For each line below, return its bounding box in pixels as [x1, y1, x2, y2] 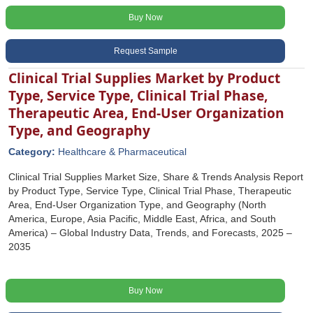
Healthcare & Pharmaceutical [58, 146, 187, 157]
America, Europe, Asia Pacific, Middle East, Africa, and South [8, 213, 276, 224]
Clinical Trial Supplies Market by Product [8, 68, 280, 87]
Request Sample [113, 46, 177, 56]
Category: [8, 146, 58, 157]
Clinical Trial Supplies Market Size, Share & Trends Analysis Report [8, 171, 303, 182]
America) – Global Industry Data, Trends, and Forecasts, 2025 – [8, 227, 292, 238]
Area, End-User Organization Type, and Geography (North [8, 199, 266, 210]
